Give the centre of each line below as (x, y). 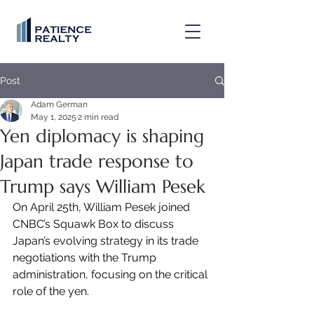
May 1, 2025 (54, 117)
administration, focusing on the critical (111, 274)
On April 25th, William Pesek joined (103, 207)
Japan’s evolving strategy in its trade (107, 241)
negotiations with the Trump (86, 258)
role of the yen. (51, 291)
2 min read (98, 117)
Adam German (59, 104)
